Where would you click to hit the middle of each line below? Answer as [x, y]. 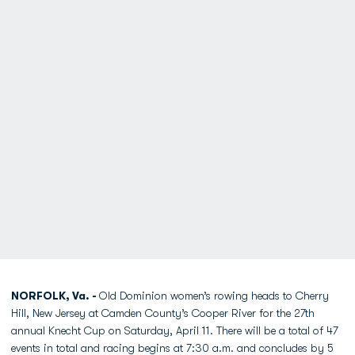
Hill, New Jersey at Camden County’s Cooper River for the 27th [163, 313]
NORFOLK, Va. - [55, 296]
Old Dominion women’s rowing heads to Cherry [214, 296]
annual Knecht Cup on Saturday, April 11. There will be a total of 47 [175, 330]
